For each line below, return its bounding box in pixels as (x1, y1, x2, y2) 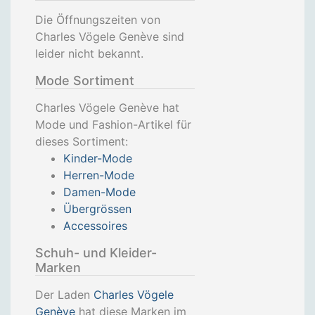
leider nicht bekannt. (35, 46, 143, 60)
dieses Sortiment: (35, 134, 128, 148)
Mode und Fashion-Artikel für (35, 117, 191, 131)
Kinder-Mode (63, 151, 132, 165)
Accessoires (63, 219, 127, 233)
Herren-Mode (63, 168, 134, 182)
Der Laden (35, 288, 94, 302)
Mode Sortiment (35, 73, 134, 88)
